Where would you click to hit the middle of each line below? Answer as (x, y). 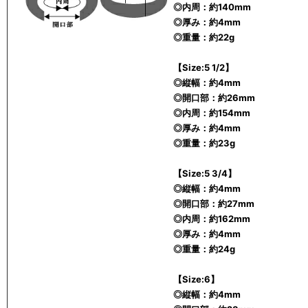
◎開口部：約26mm (214, 98)
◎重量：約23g (204, 143)
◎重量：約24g (204, 249)
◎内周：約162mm (212, 219)
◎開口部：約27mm (214, 203)
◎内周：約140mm (212, 7)
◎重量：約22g (204, 37)
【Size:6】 (196, 279)
